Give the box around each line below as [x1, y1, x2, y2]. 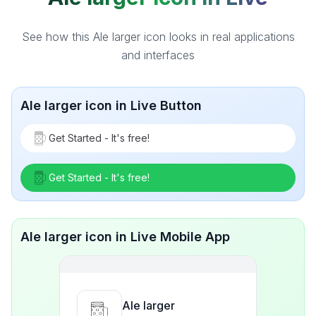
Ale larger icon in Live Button [20, 98, 202, 113]
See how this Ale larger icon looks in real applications [21, 30, 295, 44]
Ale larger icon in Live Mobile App [20, 229, 230, 244]
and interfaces [121, 48, 195, 62]
